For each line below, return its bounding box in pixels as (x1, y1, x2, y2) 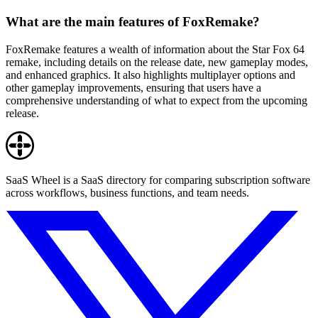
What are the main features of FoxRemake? (6, 14, 260, 30)
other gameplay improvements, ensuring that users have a (6, 81, 261, 94)
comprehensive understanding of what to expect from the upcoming (6, 94, 307, 106)
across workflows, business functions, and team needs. (6, 186, 249, 199)
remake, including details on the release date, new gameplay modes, (6, 55, 308, 68)
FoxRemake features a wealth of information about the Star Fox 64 (6, 43, 305, 55)
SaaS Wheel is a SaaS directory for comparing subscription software (6, 173, 310, 186)
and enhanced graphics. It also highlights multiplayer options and (6, 68, 295, 81)
